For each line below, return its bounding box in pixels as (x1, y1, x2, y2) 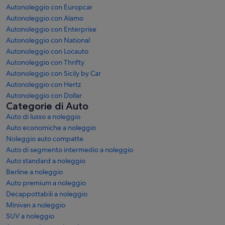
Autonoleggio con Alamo (6, 14, 83, 23)
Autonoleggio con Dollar (6, 91, 82, 100)
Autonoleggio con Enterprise (6, 25, 96, 34)
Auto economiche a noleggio (6, 123, 96, 132)
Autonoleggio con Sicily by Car (6, 69, 101, 78)
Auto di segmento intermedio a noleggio (6, 145, 133, 154)
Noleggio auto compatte (6, 134, 83, 143)
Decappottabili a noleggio (6, 189, 87, 198)
